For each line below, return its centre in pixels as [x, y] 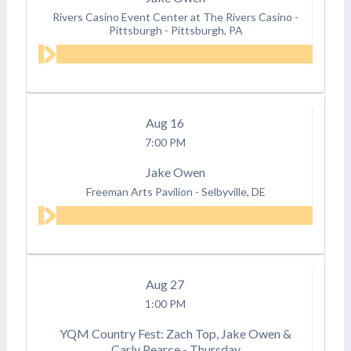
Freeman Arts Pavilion [139, 191]
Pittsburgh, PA [206, 30]
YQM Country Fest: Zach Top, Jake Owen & [176, 333]
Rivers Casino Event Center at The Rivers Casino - [176, 16]
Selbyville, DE [233, 191]
